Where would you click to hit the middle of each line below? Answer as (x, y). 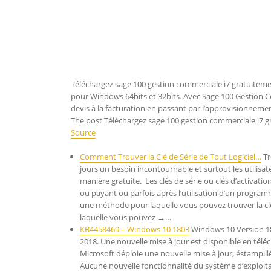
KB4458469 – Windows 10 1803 (135, 229)
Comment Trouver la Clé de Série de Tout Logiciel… (171, 157)
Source (83, 132)
